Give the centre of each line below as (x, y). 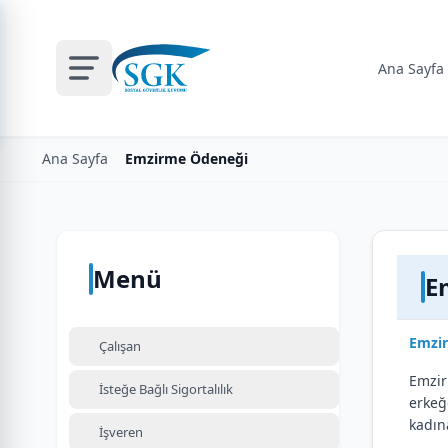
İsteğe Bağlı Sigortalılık (166, 389)
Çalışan (120, 346)
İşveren (121, 432)
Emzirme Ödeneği (186, 158)
